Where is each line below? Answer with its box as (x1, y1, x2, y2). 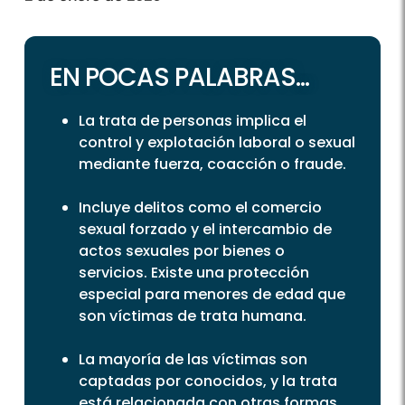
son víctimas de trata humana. (79, 306, 306, 327)
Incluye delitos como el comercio (79, 197, 322, 219)
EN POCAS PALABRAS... (50, 60, 309, 96)
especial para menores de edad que (79, 284, 345, 306)
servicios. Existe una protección (79, 262, 309, 284)
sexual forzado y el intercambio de (79, 219, 332, 240)
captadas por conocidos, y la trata (79, 371, 337, 392)
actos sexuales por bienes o (79, 240, 285, 262)
